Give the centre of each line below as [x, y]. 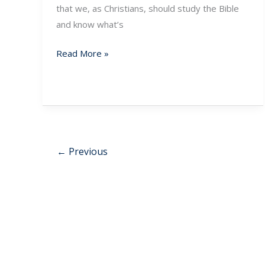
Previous [87, 151]
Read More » [82, 54]
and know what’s [90, 24]
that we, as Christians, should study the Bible [147, 8]
